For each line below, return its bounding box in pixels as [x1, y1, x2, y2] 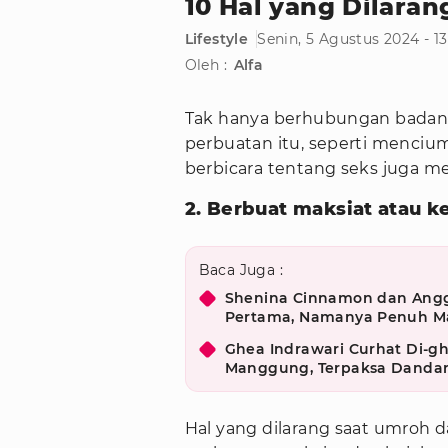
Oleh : [184, 56, 227, 75]
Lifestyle [184, 30, 249, 49]
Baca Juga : [198, 261, 283, 280]
